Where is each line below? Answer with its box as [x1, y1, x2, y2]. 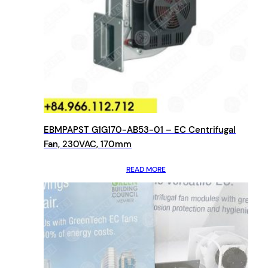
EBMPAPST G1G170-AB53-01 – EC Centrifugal [44, 123, 236, 136]
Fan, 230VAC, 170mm [44, 138, 132, 150]
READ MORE [126, 164, 166, 174]
